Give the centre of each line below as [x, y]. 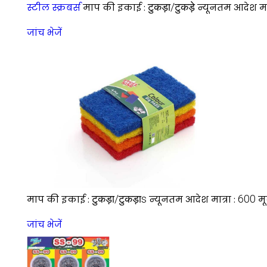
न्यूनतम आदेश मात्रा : [193, 200]
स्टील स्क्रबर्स [54, 8]
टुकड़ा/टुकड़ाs [119, 199]
